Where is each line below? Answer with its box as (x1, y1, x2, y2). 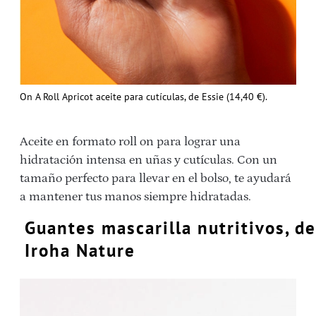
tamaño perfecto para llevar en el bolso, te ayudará (20, 171, 291, 186)
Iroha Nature (25, 238, 135, 262)
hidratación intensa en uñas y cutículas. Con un (20, 152, 277, 167)
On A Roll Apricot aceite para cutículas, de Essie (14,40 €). (20, 90, 267, 103)
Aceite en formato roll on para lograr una (20, 134, 241, 149)
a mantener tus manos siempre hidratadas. (20, 189, 251, 204)
